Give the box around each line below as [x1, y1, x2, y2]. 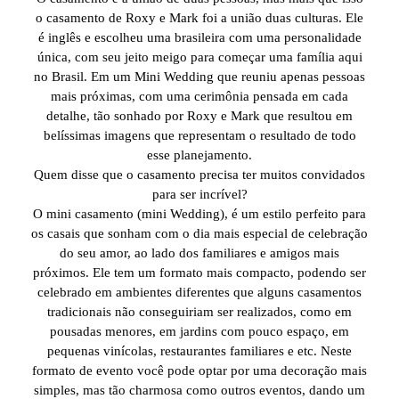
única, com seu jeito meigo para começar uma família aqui [37, 50, 362, 65]
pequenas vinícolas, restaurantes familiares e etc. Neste [47, 344, 352, 359]
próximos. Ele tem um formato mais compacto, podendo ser [33, 265, 366, 281]
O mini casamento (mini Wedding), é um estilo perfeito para [33, 207, 366, 222]
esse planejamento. [147, 148, 252, 163]
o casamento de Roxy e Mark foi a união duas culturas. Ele [36, 11, 363, 26]
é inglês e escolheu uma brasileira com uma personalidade [37, 30, 362, 45]
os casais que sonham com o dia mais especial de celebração [31, 226, 368, 241]
